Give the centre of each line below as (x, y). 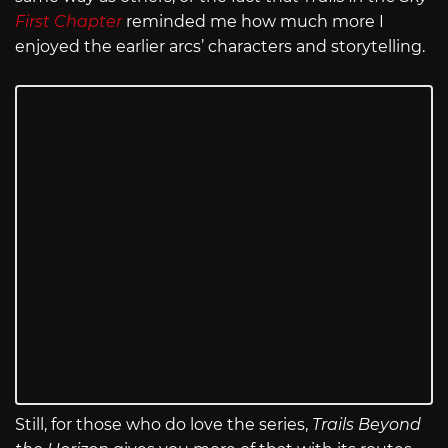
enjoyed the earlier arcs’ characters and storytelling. (222, 47)
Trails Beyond (366, 424)
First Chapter (68, 22)
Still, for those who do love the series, (163, 424)
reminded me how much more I (253, 22)
